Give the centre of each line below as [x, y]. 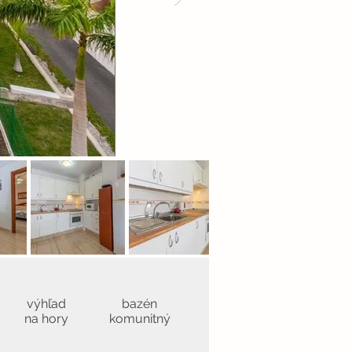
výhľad [46, 304]
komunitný [139, 319]
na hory [46, 319]
